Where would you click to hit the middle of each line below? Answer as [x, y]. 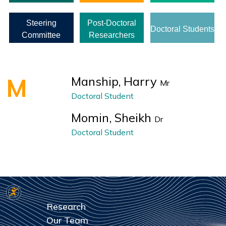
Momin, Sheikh [113, 117]
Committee [41, 35]
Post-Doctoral [112, 23]
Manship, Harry [116, 81]
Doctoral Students [183, 29]
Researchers [112, 35]
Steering [41, 23]
